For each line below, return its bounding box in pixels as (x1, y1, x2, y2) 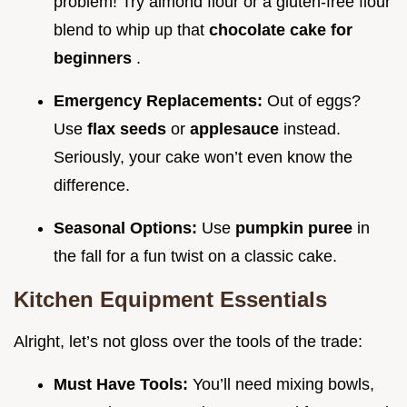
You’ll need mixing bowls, (193, 375, 374, 394)
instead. (283, 120, 341, 139)
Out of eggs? (267, 92, 361, 111)
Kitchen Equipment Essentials (14, 287, 327, 313)
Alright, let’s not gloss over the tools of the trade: (14, 333, 362, 352)
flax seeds (87, 120, 171, 139)
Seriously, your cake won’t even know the (54, 148, 352, 167)
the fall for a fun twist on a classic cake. (54, 247, 337, 266)
